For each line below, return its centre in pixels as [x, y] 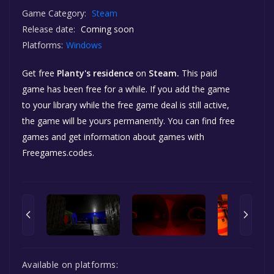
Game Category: [54, 13]
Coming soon [106, 29]
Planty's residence [95, 73]
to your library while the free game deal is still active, [126, 105]
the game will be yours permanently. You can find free [128, 120]
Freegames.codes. [58, 152]
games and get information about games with [113, 136]
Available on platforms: [70, 265]
